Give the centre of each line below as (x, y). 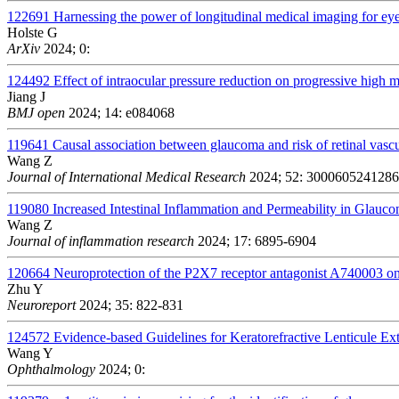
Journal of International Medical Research (126, 176)
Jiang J (26, 96)
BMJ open (36, 112)
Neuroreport (41, 305)
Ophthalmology (51, 369)
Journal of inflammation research (101, 240)
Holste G (33, 32)
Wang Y (30, 353)
